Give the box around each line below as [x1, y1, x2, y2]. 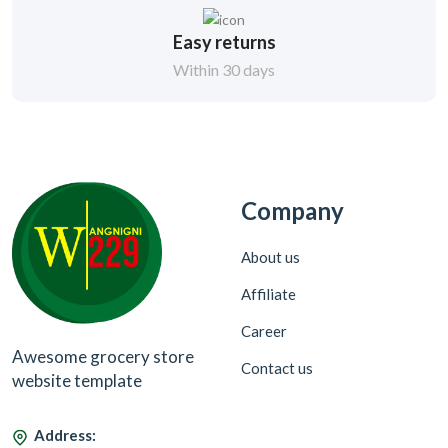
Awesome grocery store [12, 346, 194, 368]
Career [241, 322, 287, 340]
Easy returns [172, 31, 276, 53]
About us [241, 248, 300, 266]
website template [12, 370, 142, 392]
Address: [34, 426, 96, 445]
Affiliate [241, 285, 296, 303]
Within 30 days [173, 60, 275, 79]
